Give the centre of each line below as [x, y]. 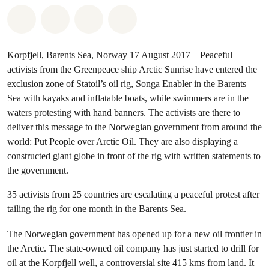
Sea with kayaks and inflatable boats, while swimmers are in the [128, 98]
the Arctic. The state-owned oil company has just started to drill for [133, 248]
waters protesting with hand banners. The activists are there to [124, 113]
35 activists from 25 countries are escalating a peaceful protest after [133, 194]
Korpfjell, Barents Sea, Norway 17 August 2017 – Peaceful [120, 55]
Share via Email [133, 17]
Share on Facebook [107, 17]
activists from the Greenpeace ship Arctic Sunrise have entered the [132, 69]
